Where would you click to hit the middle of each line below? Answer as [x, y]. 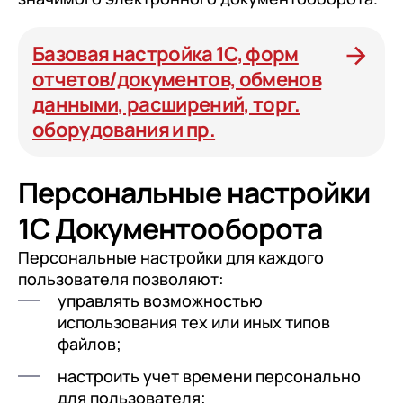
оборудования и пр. [124, 129]
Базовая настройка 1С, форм [166, 54]
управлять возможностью [160, 300]
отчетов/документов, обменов [177, 79]
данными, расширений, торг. [166, 104]
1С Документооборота [170, 228]
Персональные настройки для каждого [171, 257]
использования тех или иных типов [194, 322]
